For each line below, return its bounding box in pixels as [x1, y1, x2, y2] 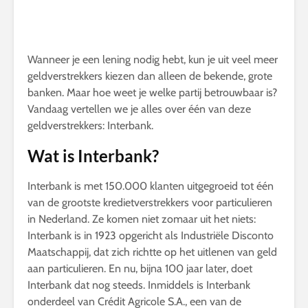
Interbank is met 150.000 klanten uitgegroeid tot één [27, 179, 274, 192]
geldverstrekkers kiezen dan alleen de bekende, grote [27, 69, 272, 82]
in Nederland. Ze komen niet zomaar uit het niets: [27, 212, 256, 225]
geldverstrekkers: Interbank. [27, 119, 153, 132]
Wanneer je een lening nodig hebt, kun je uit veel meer [27, 53, 278, 66]
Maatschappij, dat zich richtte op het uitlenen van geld [27, 245, 277, 258]
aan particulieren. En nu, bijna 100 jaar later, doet [27, 262, 252, 275]
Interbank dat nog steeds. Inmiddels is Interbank [27, 278, 250, 291]
